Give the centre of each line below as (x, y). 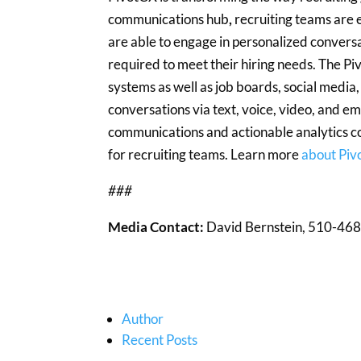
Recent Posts (160, 339)
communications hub (169, 19)
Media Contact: (158, 227)
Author (143, 318)
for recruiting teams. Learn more (205, 155)
